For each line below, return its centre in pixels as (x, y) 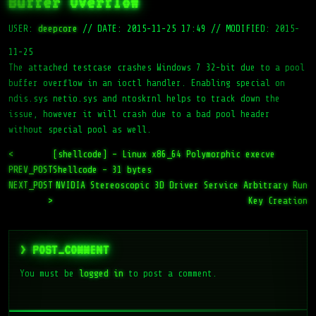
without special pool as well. (80, 129)
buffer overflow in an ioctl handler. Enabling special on (147, 83)
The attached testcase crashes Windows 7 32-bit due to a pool (157, 67)
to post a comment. (170, 273)
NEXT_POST (31, 185)
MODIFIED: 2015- (263, 29)
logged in (101, 273)
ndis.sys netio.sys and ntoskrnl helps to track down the (144, 98)
